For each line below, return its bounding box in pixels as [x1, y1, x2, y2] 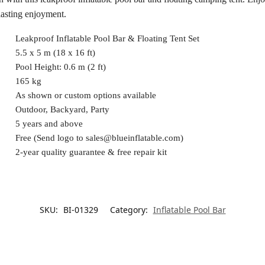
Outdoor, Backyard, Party [15, 105, 109, 115]
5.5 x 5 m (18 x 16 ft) [15, 48, 95, 58]
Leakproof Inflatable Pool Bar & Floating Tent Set [15, 34, 199, 44]
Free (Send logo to [15, 133, 86, 143]
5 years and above [15, 119, 83, 129]
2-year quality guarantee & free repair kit [15, 147, 167, 157]
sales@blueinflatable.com [85, 133, 180, 143]
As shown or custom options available [15, 91, 156, 101]
